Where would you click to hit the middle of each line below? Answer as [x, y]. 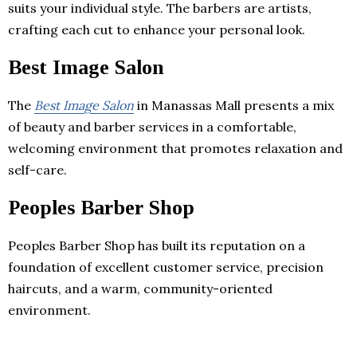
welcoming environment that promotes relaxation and [175, 148]
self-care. [37, 169]
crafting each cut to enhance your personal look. [157, 29]
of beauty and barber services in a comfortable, [152, 126]
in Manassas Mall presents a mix [234, 105]
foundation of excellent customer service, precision [166, 267]
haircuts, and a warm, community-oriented [140, 288]
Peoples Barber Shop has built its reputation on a [157, 245]
